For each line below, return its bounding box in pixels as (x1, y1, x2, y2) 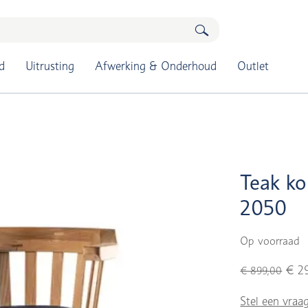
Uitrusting (25, 59, 74, 73)
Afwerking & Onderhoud (94, 59, 217, 73)
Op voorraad (240, 234, 300, 247)
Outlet (236, 59, 269, 73)
